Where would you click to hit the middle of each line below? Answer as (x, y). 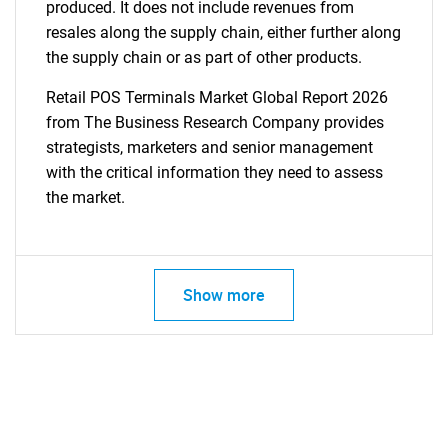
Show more (224, 295)
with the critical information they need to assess (214, 172)
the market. (85, 197)
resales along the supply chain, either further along (223, 32)
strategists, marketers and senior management (209, 147)
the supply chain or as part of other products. (204, 57)
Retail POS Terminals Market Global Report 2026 (217, 97)
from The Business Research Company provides (215, 122)
